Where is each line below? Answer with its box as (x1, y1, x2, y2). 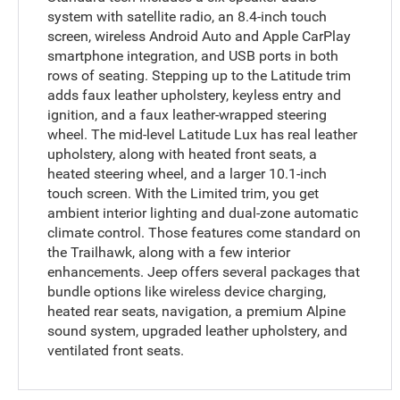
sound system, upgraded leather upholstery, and (47, 322, 348, 340)
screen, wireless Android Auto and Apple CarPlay (47, 28, 352, 46)
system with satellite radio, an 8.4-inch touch (47, 8, 328, 26)
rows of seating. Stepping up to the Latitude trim (47, 67, 352, 85)
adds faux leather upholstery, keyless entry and (47, 87, 342, 104)
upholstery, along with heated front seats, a (47, 146, 318, 163)
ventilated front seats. (47, 342, 185, 360)
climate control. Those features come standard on (47, 224, 362, 242)
